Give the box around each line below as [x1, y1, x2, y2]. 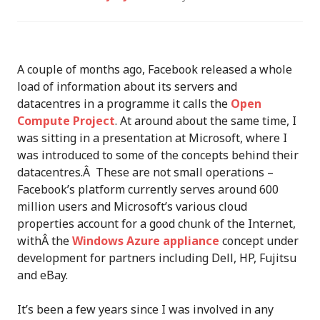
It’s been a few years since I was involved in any [17, 301, 274, 318]
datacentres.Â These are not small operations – [17, 164, 274, 181]
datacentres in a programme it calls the [17, 96, 231, 112]
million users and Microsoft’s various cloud [17, 199, 247, 215]
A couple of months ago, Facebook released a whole [17, 61, 292, 78]
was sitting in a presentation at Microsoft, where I [17, 130, 287, 146]
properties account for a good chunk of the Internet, [17, 216, 296, 232]
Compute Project [17, 113, 115, 129]
